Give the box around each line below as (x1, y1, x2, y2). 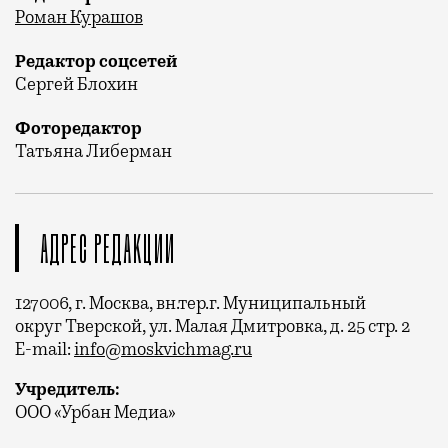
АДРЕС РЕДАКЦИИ (40, 224, 176, 267)
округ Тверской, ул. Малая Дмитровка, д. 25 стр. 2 (15, 315, 410, 337)
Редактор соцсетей (15, 50, 177, 72)
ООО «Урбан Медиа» (15, 401, 176, 423)
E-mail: (15, 338, 74, 360)
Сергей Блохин (15, 73, 138, 95)
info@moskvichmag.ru (74, 338, 252, 360)
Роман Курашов (15, 6, 143, 28)
